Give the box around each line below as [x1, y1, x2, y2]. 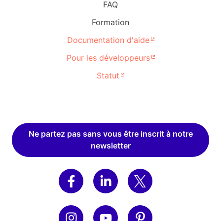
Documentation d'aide [67, 35, 149, 45]
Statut [97, 71, 119, 81]
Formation [92, 17, 129, 28]
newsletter [90, 141, 131, 151]
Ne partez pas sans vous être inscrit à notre [28, 129, 193, 139]
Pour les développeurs [66, 53, 150, 63]
